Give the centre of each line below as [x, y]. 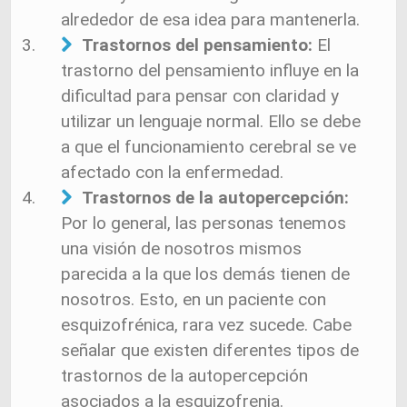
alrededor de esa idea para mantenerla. [210, 20]
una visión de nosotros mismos [181, 248]
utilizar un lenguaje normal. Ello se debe [211, 121]
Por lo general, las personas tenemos [203, 223]
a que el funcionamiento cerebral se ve [208, 147]
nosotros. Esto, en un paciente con [194, 299]
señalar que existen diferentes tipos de [210, 350]
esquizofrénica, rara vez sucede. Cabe [206, 325]
